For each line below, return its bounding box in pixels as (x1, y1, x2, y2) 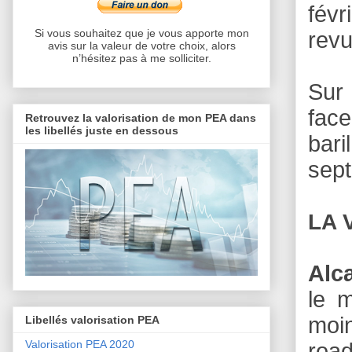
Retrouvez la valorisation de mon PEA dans (25, 111, 256, 124)
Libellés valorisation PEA (25, 313, 159, 327)
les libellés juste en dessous (25, 123, 178, 137)
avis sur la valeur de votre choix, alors (47, 39, 236, 53)
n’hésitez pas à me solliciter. (71, 52, 211, 65)
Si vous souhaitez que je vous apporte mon (34, 27, 249, 40)
